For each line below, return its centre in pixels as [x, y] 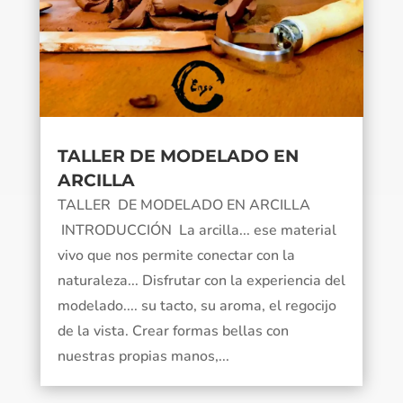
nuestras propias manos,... [143, 357]
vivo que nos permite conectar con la [176, 256]
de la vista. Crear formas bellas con [173, 331]
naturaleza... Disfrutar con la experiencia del [201, 281]
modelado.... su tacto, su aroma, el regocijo [197, 306]
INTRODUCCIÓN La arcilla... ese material [197, 231]
